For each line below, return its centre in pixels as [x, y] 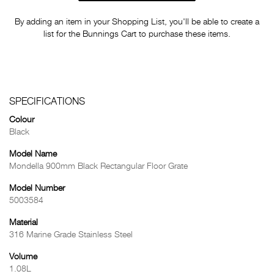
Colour [22, 120]
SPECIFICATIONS [47, 102]
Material [24, 223]
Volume [23, 257]
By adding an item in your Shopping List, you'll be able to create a [137, 22]
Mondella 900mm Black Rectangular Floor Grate [98, 166]
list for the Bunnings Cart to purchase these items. [137, 34]
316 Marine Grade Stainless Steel [71, 235]
